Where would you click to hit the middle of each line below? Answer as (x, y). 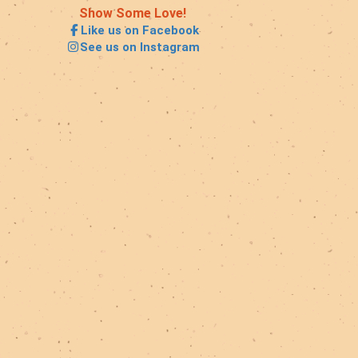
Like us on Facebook (140, 30)
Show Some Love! (133, 13)
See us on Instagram (140, 47)
